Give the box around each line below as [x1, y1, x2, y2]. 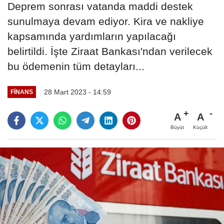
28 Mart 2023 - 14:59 [43, 87, 111, 96]
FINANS [10, 88, 33, 95]
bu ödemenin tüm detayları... [7, 60, 144, 72]
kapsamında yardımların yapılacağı [7, 30, 176, 42]
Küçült [193, 124, 207, 130]
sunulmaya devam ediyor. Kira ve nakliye [7, 15, 204, 27]
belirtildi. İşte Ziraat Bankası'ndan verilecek [7, 45, 212, 57]
